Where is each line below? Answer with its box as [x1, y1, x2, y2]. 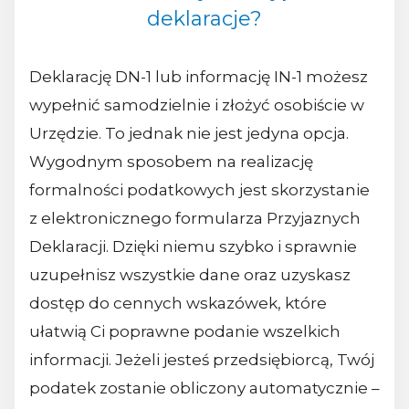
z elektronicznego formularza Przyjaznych [29, 209, 361, 228]
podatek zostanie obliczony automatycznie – [29, 379, 380, 398]
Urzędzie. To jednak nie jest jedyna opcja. [29, 124, 349, 143]
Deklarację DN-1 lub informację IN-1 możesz [29, 68, 368, 87]
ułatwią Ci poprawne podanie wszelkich [29, 322, 341, 341]
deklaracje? [147, 6, 262, 32]
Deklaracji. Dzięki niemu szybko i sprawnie [29, 237, 357, 257]
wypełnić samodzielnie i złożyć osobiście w [29, 96, 364, 115]
